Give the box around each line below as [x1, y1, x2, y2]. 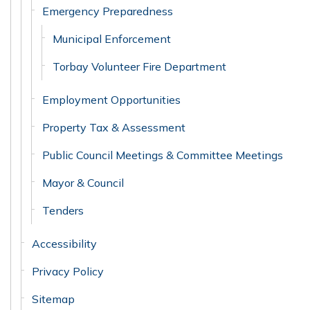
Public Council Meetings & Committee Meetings [42, 148, 283, 162]
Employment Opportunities [42, 93, 181, 107]
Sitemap [32, 292, 75, 306]
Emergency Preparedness [42, 4, 173, 18]
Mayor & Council [42, 176, 124, 190]
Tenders [42, 203, 84, 217]
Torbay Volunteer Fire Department [53, 60, 226, 73]
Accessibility [32, 237, 97, 250]
